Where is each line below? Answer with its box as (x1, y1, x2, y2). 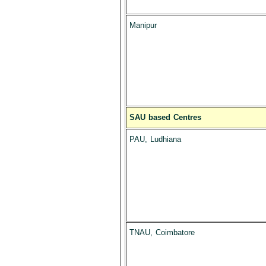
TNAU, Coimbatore (129, 228, 195, 237)
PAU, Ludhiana (129, 135, 181, 144)
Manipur (129, 21, 157, 30)
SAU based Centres (129, 113, 201, 122)
